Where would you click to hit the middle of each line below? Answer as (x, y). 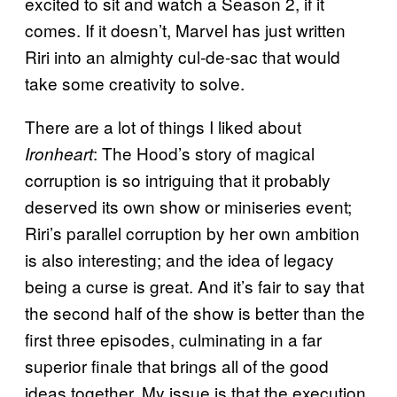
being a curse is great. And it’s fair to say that (195, 285)
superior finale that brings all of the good (177, 365)
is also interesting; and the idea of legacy (179, 259)
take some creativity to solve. (135, 82)
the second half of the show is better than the (195, 312)
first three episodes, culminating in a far (173, 339)
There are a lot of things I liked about (163, 126)
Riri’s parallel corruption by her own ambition (192, 232)
